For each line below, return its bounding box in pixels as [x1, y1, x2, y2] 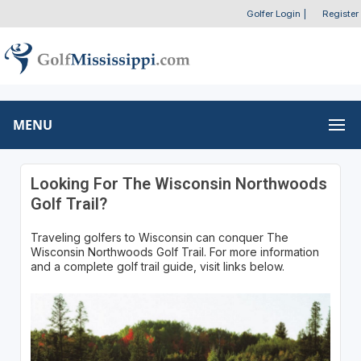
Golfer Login [246, 8, 301, 19]
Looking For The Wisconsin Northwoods [30, 173, 327, 193]
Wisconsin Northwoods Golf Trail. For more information [30, 244, 319, 259]
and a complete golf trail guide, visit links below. [30, 259, 284, 273]
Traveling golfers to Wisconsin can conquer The [30, 230, 288, 244]
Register [322, 8, 359, 19]
